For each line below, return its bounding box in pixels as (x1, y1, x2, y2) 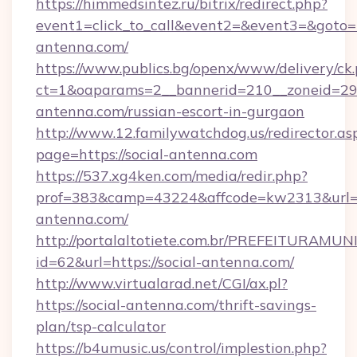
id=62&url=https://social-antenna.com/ (36, 253, 294, 271)
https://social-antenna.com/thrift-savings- (36, 296, 316, 314)
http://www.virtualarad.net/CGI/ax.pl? (36, 274, 288, 292)
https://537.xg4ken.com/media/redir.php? (36, 167, 308, 185)
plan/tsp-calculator (36, 317, 166, 335)
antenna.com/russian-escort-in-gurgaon (36, 102, 304, 120)
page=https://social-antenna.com (36, 145, 257, 163)
